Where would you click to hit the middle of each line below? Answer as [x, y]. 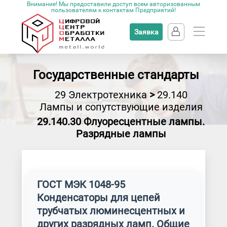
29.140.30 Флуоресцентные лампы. [121, 122]
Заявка [146, 32]
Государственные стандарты [116, 75]
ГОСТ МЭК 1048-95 [81, 184]
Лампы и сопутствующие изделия [121, 107]
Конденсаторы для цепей [98, 198]
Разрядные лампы [121, 134]
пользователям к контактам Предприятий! [113, 10]
